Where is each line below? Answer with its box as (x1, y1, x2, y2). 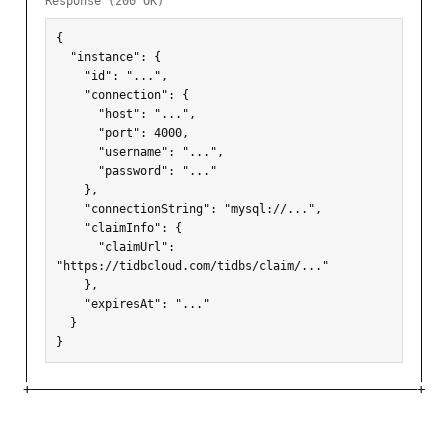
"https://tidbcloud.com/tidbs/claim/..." (56, 259, 329, 274)
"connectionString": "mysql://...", (56, 202, 84, 217)
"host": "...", (56, 107, 98, 122)
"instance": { (56, 50, 70, 65)
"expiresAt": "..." (56, 297, 84, 312)
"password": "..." (56, 164, 98, 179)
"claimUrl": (56, 240, 98, 255)
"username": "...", (56, 145, 98, 160)
